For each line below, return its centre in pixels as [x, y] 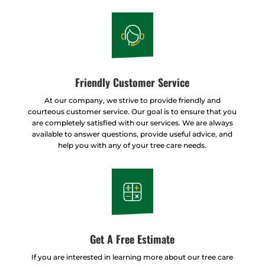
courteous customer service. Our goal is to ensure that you [132, 112]
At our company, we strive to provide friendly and [132, 101]
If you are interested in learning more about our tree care [132, 257]
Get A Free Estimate [132, 239]
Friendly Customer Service [132, 83]
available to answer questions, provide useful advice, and [132, 134]
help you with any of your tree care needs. [132, 146]
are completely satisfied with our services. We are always [132, 123]
